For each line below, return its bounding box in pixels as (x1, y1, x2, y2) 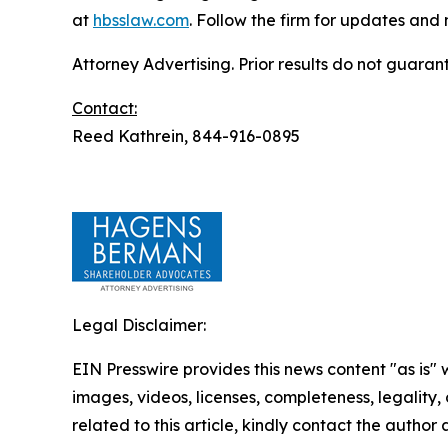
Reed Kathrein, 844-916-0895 (72, 126, 300, 146)
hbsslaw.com (93, 10, 189, 30)
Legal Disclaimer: (72, 315, 206, 335)
